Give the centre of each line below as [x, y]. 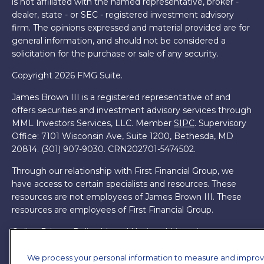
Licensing [190, 232]
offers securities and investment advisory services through [132, 110]
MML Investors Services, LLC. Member [93, 123]
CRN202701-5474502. [152, 149]
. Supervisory [220, 123]
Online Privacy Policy [55, 232]
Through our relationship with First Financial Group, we [123, 171]
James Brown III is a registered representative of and [121, 97]
